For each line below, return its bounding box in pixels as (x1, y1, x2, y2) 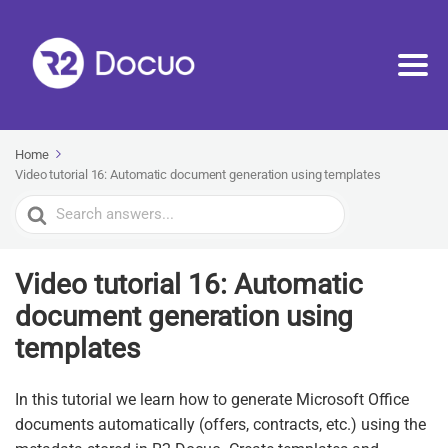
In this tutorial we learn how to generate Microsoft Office (15, 390, 409, 410)
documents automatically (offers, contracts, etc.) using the (15, 415, 426, 435)
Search (15, 198, 64, 218)
